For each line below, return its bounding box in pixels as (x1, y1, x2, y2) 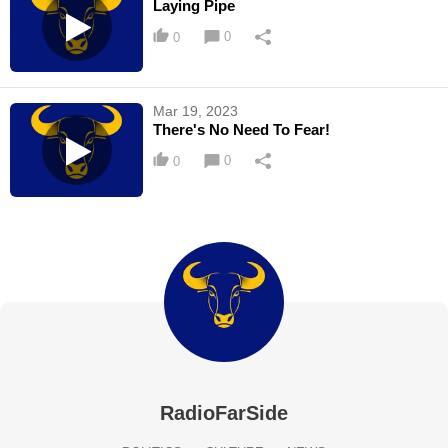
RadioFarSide (160, 401, 288, 424)
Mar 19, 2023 (153, 103, 239, 120)
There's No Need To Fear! (153, 121, 331, 139)
